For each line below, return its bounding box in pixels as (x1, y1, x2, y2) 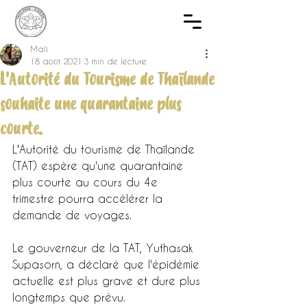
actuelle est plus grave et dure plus (12, 274, 204, 287)
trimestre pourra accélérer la (12, 192, 167, 205)
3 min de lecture (84, 56, 147, 66)
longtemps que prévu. (12, 291, 125, 304)
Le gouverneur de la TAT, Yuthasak (12, 241, 197, 254)
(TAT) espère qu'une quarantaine (12, 159, 187, 172)
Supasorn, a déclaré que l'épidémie (12, 258, 204, 271)
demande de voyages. (12, 208, 132, 221)
